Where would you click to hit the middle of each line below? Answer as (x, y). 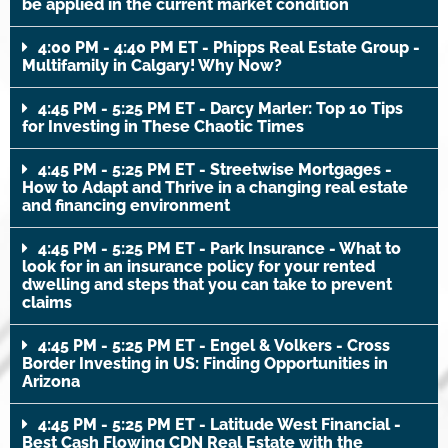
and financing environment (126, 205)
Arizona (51, 381)
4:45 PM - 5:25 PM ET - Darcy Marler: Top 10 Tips (220, 108)
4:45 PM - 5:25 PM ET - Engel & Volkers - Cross (214, 345)
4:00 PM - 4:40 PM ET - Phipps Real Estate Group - (229, 47)
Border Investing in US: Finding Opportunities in (205, 363)
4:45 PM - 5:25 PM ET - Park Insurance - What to (219, 248)
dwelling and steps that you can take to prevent (207, 284)
